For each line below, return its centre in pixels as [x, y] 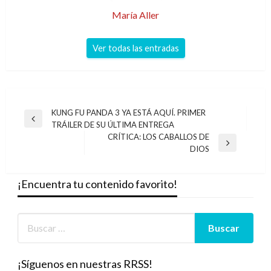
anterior [38, 136]
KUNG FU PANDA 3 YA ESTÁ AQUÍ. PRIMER [129, 112]
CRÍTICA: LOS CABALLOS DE [158, 136]
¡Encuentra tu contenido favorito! [97, 184]
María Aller [135, 15]
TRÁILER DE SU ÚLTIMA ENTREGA [113, 124]
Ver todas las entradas [135, 48]
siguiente [112, 160]
